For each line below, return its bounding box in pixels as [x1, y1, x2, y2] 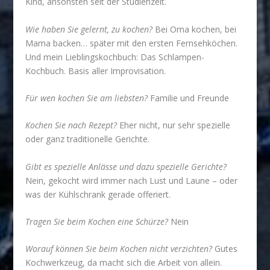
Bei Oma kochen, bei [152, 23, 237, 35]
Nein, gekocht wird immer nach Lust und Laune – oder [25, 174, 238, 186]
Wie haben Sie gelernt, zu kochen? [25, 23, 153, 35]
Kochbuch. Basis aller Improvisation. [25, 64, 166, 77]
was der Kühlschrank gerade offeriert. [25, 188, 171, 200]
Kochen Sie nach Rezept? [25, 119, 118, 131]
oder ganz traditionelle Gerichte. [25, 133, 150, 145]
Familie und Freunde [148, 92, 230, 104]
